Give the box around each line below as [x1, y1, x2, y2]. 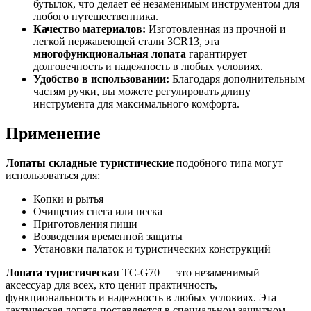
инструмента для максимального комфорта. [33, 97, 239, 110]
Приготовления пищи [33, 217, 137, 230]
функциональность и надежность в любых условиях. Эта [6, 291, 276, 303]
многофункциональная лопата [33, 47, 186, 60]
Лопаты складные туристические [6, 156, 174, 169]
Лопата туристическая [6, 266, 119, 278]
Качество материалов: [33, 22, 146, 35]
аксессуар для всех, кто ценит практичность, [6, 278, 217, 291]
